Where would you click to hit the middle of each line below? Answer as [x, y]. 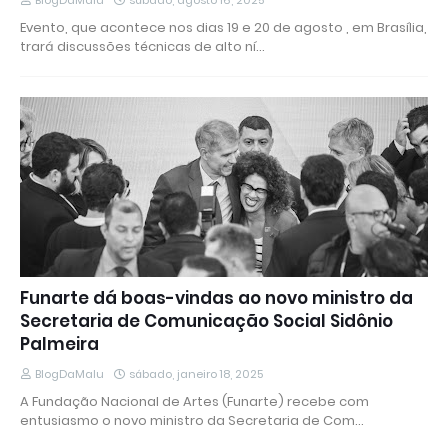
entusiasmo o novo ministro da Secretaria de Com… [192, 421]
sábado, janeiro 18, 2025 [196, 374]
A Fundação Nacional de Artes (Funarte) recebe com [194, 402]
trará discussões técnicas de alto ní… [142, 47]
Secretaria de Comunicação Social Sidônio [206, 321]
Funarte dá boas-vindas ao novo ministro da [216, 298]
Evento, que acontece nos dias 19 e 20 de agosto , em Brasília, [223, 28]
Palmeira [59, 344]
